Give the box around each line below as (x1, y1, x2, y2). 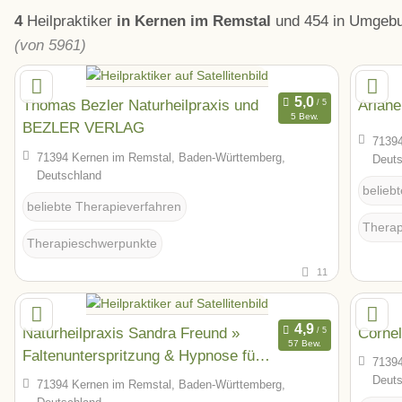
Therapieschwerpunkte (27, 236, 157, 250)
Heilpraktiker (22, 12, 117, 31)
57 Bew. (287, 338, 321, 349)
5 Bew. (290, 111, 319, 122)
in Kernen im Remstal (117, 12, 271, 31)
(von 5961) (14, 36, 86, 55)
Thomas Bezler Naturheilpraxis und (22, 96, 258, 115)
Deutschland (36, 168, 101, 182)
